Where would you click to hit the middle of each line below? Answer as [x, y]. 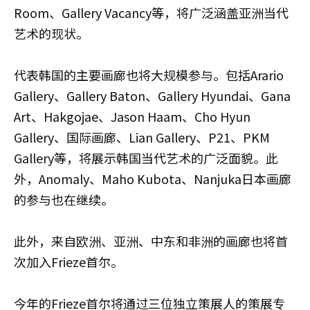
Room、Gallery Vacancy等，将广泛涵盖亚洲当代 [151, 13]
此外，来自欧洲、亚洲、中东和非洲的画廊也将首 [151, 241]
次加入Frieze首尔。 [69, 262]
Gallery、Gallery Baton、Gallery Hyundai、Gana [152, 96]
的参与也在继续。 [64, 200]
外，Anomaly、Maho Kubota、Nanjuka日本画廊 [153, 179]
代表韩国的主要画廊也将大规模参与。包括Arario [149, 75]
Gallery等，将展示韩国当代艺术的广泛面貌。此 [146, 158]
